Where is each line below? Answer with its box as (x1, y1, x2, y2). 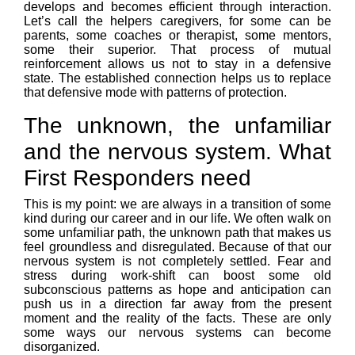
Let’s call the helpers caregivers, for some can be (24, 14, 331, 29)
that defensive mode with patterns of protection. (24, 86, 287, 100)
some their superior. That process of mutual (24, 43, 331, 57)
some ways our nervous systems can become (24, 326, 331, 340)
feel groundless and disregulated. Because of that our (24, 240, 331, 254)
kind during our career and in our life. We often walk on (24, 212, 331, 226)
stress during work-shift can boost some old (24, 269, 331, 283)
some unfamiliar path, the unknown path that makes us (24, 226, 331, 240)
